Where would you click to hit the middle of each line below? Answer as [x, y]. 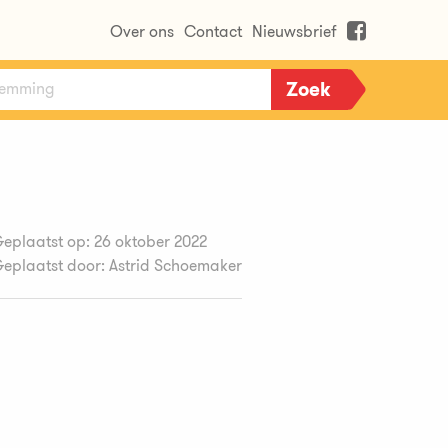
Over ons [142, 31]
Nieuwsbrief [294, 31]
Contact [213, 31]
